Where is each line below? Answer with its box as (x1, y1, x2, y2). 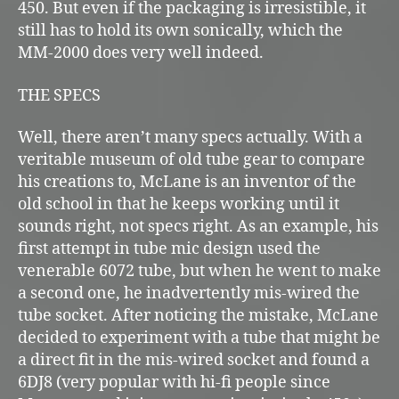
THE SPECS (18, 85, 101, 106)
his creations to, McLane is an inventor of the (18, 172, 356, 193)
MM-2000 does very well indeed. (18, 43, 264, 64)
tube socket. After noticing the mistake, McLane (18, 305, 379, 327)
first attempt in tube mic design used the (18, 239, 321, 260)
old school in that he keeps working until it (18, 194, 339, 216)
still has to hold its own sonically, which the (18, 20, 343, 42)
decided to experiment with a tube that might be (18, 328, 380, 349)
